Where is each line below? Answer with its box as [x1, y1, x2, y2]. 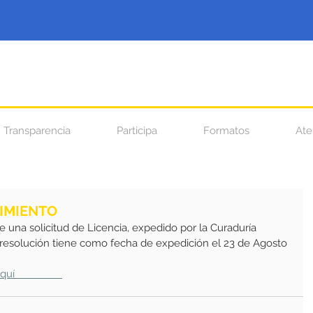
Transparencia [3, 124, 71, 137]
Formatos [203, 124, 249, 137]
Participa [117, 124, 157, 137]
